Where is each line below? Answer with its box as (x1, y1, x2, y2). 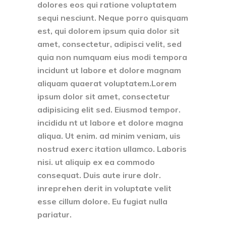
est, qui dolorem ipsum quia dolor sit (37, 25, 180, 36)
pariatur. (37, 209, 72, 219)
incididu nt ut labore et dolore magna (37, 117, 183, 128)
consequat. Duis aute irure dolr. (37, 169, 161, 180)
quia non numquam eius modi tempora (37, 51, 187, 62)
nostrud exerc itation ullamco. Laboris (37, 143, 187, 154)
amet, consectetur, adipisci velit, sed (37, 38, 182, 49)
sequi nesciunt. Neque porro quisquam (37, 12, 188, 23)
